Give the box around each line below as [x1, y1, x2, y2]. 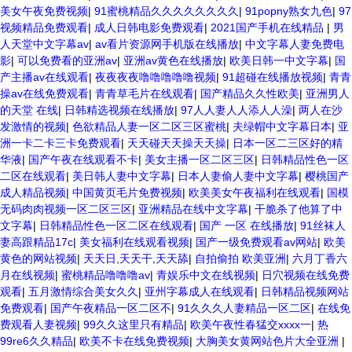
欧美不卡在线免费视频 [79, 335, 189, 347]
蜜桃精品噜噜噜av [61, 269, 150, 281]
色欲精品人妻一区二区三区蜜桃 [72, 120, 226, 133]
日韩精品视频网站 [261, 285, 349, 298]
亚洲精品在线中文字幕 [138, 203, 248, 215]
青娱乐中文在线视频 [156, 269, 255, 281]
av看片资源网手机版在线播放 [95, 38, 239, 50]
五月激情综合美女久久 [28, 285, 138, 298]
